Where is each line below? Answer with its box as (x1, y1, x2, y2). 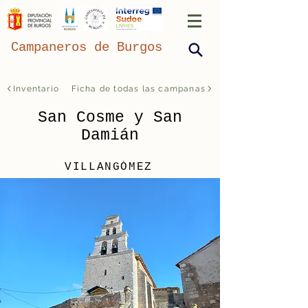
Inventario (13, 84, 59, 93)
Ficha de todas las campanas (71, 84, 206, 93)
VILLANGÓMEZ (65, 160, 153, 173)
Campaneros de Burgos (11, 40, 162, 55)
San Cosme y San (37, 109, 182, 126)
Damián (80, 126, 139, 144)
